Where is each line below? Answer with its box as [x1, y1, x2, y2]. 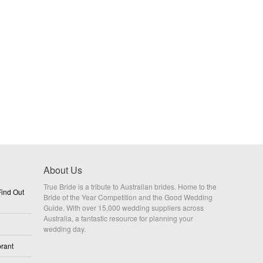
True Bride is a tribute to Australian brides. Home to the [43, 181, 217, 191]
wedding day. [43, 224, 86, 234]
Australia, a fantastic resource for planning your [43, 213, 193, 223]
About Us [43, 163, 82, 177]
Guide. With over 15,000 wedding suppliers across [43, 203, 204, 213]
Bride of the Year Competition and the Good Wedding [43, 192, 213, 202]
